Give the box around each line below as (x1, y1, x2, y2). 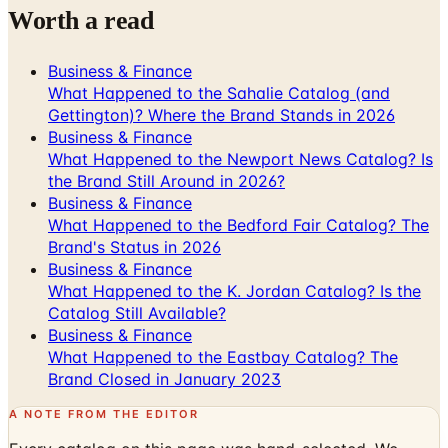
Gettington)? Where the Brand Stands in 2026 (48, 104, 395, 125)
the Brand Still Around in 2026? (48, 170, 285, 191)
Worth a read (8, 5, 154, 35)
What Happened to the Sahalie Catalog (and (48, 82, 390, 103)
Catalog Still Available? (48, 302, 226, 323)
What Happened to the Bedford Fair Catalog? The (48, 214, 429, 235)
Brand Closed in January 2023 (48, 368, 281, 389)
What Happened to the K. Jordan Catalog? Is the (48, 280, 421, 301)
